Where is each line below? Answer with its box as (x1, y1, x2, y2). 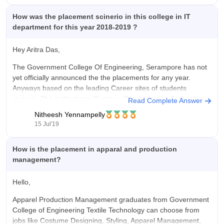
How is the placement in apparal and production (12, 144, 177, 153)
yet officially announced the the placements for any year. (12, 73, 190, 81)
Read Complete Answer (128, 96, 204, 104)
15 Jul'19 (34, 120, 59, 128)
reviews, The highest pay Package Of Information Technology (12, 94, 206, 102)
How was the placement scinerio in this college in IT (12, 12, 190, 20)
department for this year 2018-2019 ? (12, 22, 137, 31)
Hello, (12, 177, 30, 186)
